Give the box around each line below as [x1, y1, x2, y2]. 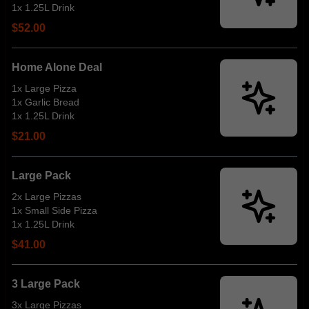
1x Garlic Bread [12, 97, 79, 108]
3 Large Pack [12, 278, 80, 290]
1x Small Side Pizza [12, 205, 97, 216]
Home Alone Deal [12, 61, 102, 73]
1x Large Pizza [12, 83, 77, 94]
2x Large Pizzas [12, 191, 81, 202]
